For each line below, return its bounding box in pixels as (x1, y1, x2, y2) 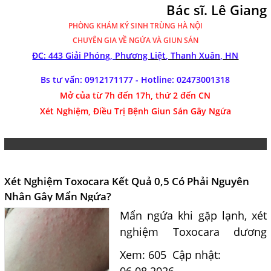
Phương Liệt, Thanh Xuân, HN (115, 49, 239, 61)
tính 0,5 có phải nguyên (119, 240, 267, 255)
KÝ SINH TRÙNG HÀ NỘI (119, 20, 203, 31)
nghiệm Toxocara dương (119, 224, 267, 239)
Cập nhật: (172, 247, 221, 262)
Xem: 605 (119, 247, 166, 262)
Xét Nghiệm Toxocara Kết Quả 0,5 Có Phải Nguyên (4, 174, 249, 188)
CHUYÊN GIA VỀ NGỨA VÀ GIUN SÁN (72, 34, 198, 45)
